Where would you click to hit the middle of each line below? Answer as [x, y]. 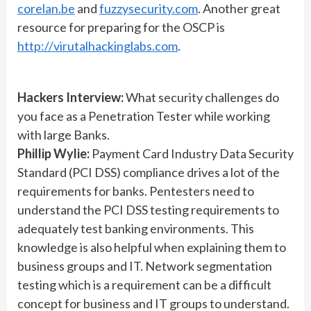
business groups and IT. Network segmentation [145, 266]
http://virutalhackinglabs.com [98, 46]
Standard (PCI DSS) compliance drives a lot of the [149, 172]
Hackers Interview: [70, 97]
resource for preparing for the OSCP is [121, 27]
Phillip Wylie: [54, 153]
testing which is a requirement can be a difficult [144, 285]
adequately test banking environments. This [136, 228]
